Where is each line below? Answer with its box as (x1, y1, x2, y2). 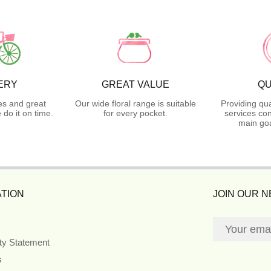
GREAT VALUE (102, 79, 169, 90)
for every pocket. (103, 108, 168, 118)
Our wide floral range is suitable (75, 98, 196, 108)
